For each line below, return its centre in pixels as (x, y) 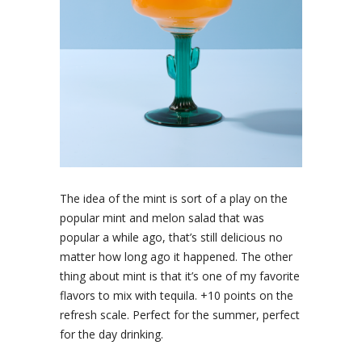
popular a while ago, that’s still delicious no (171, 238)
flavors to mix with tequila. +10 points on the (177, 296)
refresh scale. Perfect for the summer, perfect (180, 315)
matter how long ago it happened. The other (176, 257)
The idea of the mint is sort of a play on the (174, 199)
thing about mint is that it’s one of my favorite (180, 276)
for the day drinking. (112, 335)
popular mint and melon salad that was (162, 218)
